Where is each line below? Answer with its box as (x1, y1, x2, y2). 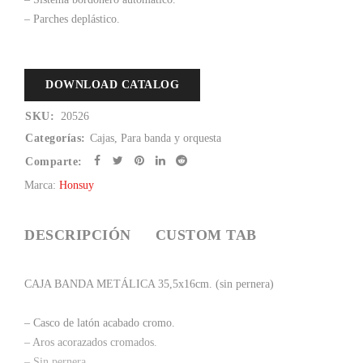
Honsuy (59, 179, 94, 191)
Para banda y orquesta (120, 132, 221, 144)
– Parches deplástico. (24, 13, 120, 25)
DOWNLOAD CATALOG (45, 79, 179, 91)
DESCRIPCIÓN (24, 227, 131, 243)
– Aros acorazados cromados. (24, 336, 157, 348)
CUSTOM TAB (155, 227, 257, 243)
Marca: (24, 179, 59, 191)
